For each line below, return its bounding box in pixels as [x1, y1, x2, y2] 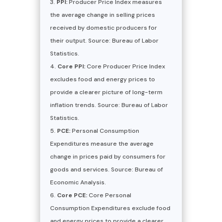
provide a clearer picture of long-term [50, 88, 163, 96]
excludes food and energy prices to [50, 75, 155, 83]
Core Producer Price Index [85, 62, 165, 70]
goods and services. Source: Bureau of [50, 165, 163, 173]
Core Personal [87, 191, 131, 199]
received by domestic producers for [50, 23, 157, 32]
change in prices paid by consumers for [50, 152, 166, 161]
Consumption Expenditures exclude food [50, 204, 170, 212]
